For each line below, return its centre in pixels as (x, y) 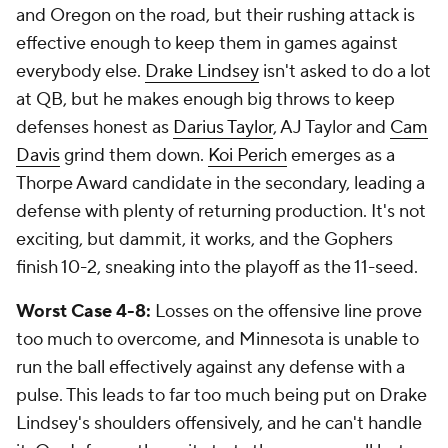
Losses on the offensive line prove (288, 312)
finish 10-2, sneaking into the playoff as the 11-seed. (217, 268)
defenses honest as (94, 128)
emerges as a (341, 156)
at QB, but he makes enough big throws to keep (205, 100)
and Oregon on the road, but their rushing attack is (215, 16)
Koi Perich (247, 156)
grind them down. (134, 156)
